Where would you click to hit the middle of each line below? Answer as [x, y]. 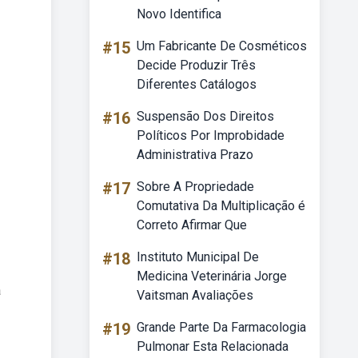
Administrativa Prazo [195, 155]
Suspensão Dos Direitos [205, 116]
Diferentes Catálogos [197, 84]
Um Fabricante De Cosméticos [222, 46]
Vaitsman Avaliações [195, 295]
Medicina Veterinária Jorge [212, 276]
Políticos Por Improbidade [211, 135]
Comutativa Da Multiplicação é [221, 206]
